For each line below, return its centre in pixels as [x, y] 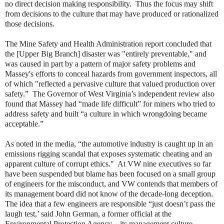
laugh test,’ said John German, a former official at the [88, 214]
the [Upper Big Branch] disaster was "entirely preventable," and [106, 54]
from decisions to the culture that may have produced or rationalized [112, 14]
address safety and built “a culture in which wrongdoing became [106, 114]
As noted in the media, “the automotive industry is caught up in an [109, 144]
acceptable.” [24, 124]
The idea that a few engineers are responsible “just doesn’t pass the [110, 204]
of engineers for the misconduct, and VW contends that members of [111, 184]
